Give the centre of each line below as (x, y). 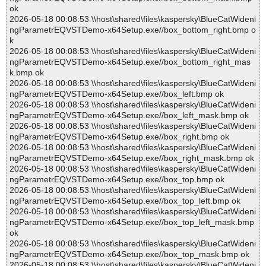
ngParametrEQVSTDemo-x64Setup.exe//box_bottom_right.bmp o (133, 30)
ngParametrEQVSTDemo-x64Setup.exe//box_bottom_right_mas (130, 62)
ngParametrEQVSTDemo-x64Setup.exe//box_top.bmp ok (117, 180)
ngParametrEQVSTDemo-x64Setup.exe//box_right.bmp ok (119, 137)
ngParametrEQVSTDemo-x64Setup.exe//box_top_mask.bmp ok (129, 254)
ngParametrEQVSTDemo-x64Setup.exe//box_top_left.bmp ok (125, 201)
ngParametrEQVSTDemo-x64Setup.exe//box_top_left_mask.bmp (132, 222)
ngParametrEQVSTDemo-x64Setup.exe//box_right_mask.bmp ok (132, 158)
